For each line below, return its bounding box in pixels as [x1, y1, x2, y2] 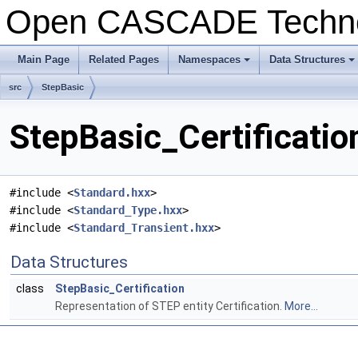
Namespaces [178, 54, 241, 66]
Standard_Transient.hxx [74, 221, 214, 235]
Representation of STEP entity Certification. [55, 300, 284, 313]
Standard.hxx [74, 186, 150, 200]
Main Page [18, 54, 70, 66]
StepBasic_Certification [55, 282, 185, 296]
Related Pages [89, 54, 159, 66]
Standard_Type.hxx [74, 204, 182, 217]
